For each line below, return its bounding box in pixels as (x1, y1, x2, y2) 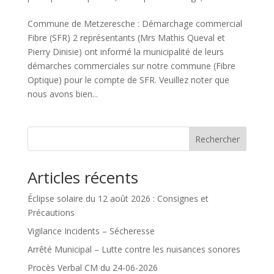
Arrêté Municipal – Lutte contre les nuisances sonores (27, 243, 240, 256)
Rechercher (195, 133, 240, 146)
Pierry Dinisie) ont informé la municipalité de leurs (27, 46, 224, 58)
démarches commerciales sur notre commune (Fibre (27, 60, 235, 72)
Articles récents (27, 166, 138, 189)
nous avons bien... (27, 88, 98, 100)
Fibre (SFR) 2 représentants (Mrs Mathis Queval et (27, 32, 225, 44)
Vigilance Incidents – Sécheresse (27, 225, 155, 237)
